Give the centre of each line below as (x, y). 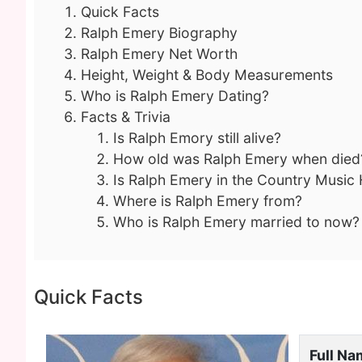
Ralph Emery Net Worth (159, 54)
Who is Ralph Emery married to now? (236, 222)
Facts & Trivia (126, 117)
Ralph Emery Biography (159, 33)
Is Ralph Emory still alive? (197, 138)
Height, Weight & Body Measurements (207, 75)
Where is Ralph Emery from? (208, 201)
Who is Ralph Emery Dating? (175, 96)
